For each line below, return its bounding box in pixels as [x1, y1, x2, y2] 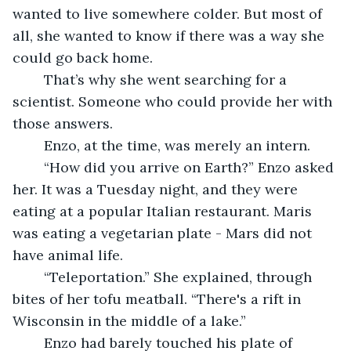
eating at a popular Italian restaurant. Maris [13, 201, 316, 220]
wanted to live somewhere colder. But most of [13, 4, 326, 23]
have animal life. [13, 245, 127, 264]
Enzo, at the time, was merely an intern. [44, 136, 318, 154]
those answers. [13, 114, 113, 132]
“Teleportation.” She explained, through [28, 267, 44, 286]
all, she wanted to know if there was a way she [13, 26, 328, 45]
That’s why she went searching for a [28, 70, 44, 89]
